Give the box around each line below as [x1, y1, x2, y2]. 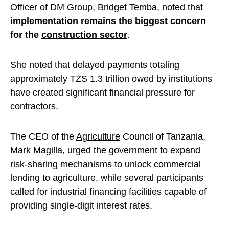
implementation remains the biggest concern [10, 16, 206, 27]
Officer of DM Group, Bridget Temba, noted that [10, 2, 203, 13]
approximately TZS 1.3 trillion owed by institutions [10, 74, 212, 84]
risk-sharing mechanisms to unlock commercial [10, 159, 201, 170]
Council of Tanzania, [120, 131, 205, 142]
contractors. [10, 101, 58, 112]
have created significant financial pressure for [10, 87, 195, 98]
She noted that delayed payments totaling [10, 60, 179, 71]
